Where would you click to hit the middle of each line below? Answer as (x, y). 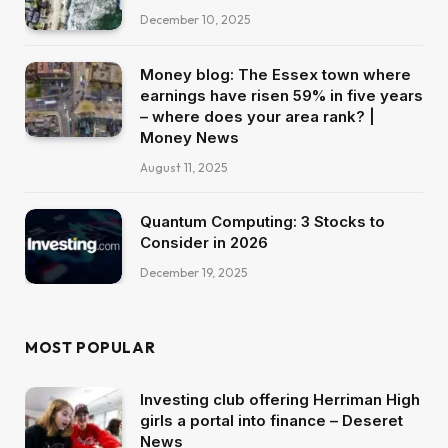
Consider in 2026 (204, 243)
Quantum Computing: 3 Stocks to (262, 222)
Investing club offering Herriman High (280, 400)
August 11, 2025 (183, 168)
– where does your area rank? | (257, 117)
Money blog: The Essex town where (275, 75)
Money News (189, 138)
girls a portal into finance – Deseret (271, 421)
